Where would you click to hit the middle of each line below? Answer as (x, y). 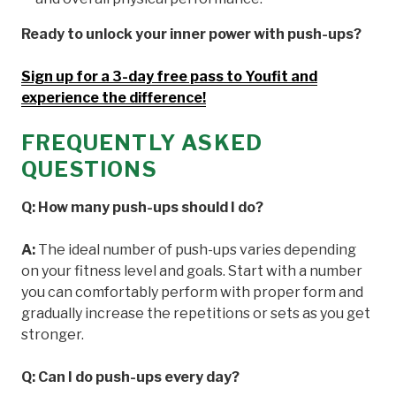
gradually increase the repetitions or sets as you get (196, 313)
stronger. (53, 334)
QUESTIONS (89, 169)
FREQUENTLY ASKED (142, 142)
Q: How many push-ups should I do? (142, 207)
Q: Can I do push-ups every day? (130, 377)
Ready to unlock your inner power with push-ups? (191, 34)
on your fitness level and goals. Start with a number (192, 270)
